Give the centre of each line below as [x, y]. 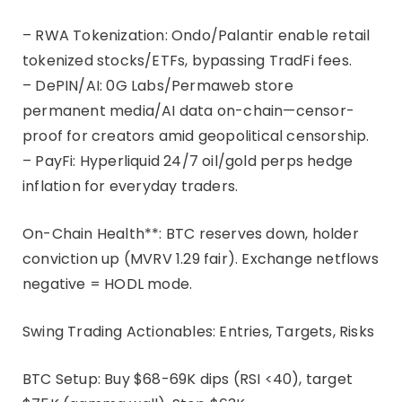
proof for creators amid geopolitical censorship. [196, 135]
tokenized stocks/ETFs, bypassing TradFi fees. [188, 60]
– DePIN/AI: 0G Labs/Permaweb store [158, 85]
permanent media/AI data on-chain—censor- [189, 110]
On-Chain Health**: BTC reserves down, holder [191, 233]
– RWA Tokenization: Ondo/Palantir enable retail [197, 35]
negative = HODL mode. [108, 284]
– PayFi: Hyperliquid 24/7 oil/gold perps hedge [188, 161]
